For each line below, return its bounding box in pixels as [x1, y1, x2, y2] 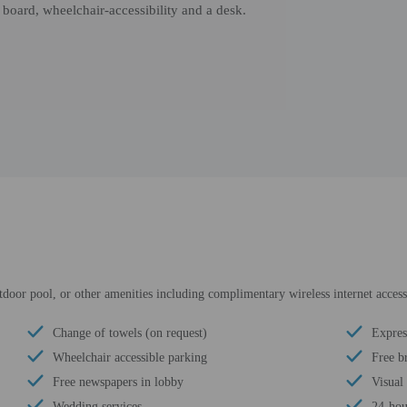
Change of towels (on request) [53, 326, 207, 340]
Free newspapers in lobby [53, 375, 184, 389]
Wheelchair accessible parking [53, 351, 207, 364]
